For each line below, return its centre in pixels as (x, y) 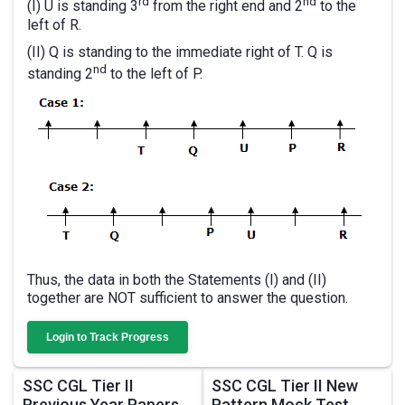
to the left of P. (155, 73)
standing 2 (60, 73)
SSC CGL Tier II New (285, 385)
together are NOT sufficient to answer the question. (188, 297)
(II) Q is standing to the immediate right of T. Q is (180, 52)
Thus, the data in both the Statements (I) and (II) (177, 279)
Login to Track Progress (108, 337)
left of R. (54, 24)
